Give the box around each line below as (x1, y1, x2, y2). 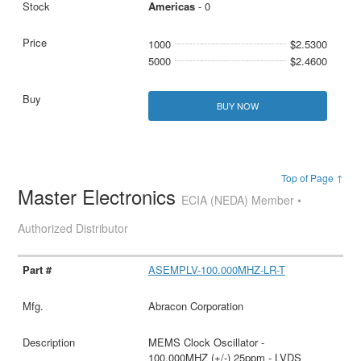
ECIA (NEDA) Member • (181, 192, 302, 209)
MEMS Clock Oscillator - (147, 334, 264, 351)
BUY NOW (216, 99, 259, 113)
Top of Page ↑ (280, 171, 343, 185)
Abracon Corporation (147, 298, 243, 314)
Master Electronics (18, 182, 182, 211)
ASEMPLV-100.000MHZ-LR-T (147, 262, 285, 278)
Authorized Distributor (18, 220, 129, 237)
